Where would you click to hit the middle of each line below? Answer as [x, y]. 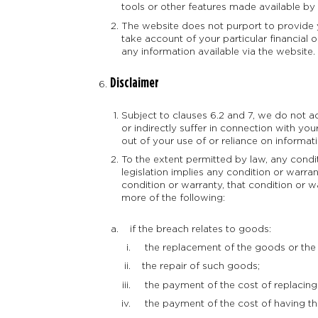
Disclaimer [134, 83]
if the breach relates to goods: [197, 228]
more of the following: [174, 198]
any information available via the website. [219, 51]
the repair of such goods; [197, 266]
